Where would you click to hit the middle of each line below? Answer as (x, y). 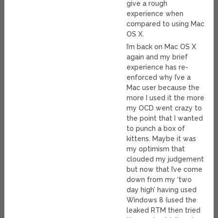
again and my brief (157, 57)
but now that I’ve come (165, 169)
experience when (155, 13)
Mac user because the (163, 87)
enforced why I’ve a (159, 77)
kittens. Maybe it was (162, 138)
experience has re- (158, 67)
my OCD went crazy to (164, 108)
